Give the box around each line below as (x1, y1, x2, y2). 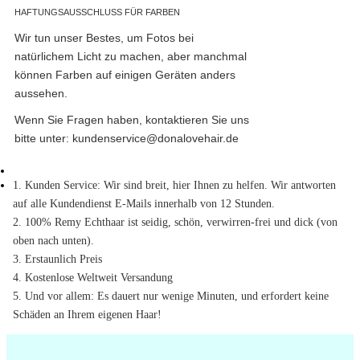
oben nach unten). (13, 235, 94, 247)
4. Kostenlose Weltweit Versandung (13, 272, 173, 284)
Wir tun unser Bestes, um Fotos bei (14, 32, 194, 45)
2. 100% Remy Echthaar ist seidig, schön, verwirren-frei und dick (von (13, 216, 337, 229)
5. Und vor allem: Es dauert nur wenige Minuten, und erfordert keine (13, 290, 329, 303)
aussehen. (14, 88, 67, 100)
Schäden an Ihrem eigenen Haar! (13, 309, 162, 321)
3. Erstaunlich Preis (13, 253, 102, 266)
